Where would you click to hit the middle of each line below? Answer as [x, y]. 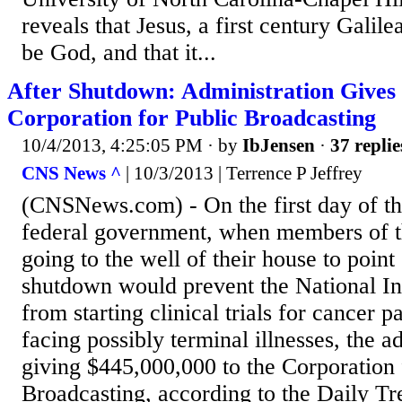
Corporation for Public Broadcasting [192, 118]
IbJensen [279, 145]
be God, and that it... [119, 52]
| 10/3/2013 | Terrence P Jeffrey [242, 174]
